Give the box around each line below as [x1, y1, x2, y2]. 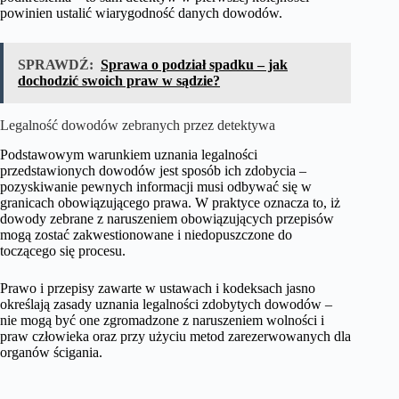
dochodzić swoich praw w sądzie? [18, 72, 220, 88]
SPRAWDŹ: [18, 56, 94, 72]
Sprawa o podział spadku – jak [101, 56, 288, 72]
